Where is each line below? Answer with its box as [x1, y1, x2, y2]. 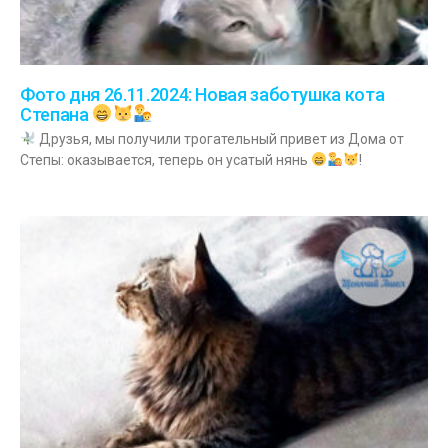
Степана [20, 103, 93, 125]
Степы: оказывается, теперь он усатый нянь [20, 151, 311, 168]
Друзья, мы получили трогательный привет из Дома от [35, 130, 404, 147]
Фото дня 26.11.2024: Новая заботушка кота [20, 84, 385, 106]
